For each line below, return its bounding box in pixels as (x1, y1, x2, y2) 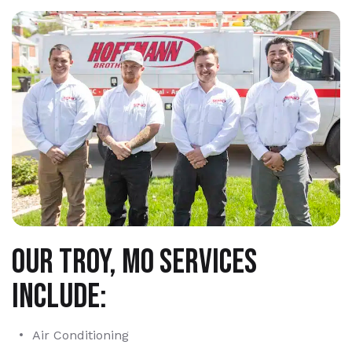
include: (12, 276, 107, 318)
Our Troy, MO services (12, 241, 257, 284)
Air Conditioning (32, 328, 129, 343)
